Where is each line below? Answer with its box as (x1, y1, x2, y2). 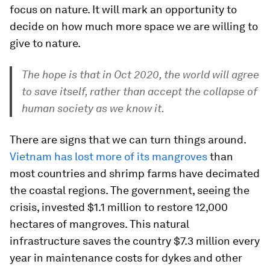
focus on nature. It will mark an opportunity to (10, 3, 237, 16)
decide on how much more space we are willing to (10, 20, 258, 33)
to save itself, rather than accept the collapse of (22, 85, 257, 98)
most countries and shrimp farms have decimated (10, 167, 260, 180)
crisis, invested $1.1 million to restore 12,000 (10, 201, 228, 213)
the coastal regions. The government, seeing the (10, 184, 250, 196)
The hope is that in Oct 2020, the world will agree (22, 68, 259, 81)
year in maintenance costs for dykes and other (10, 251, 242, 264)
